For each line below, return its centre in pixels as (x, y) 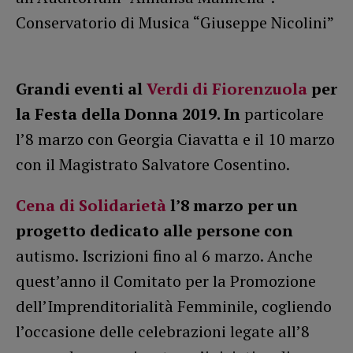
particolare (284, 114)
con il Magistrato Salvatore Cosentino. (153, 165)
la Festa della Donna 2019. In (130, 114)
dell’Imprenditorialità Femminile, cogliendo (174, 307)
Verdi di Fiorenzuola (227, 89)
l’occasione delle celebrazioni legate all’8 (163, 332)
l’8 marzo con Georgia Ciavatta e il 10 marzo (175, 139)
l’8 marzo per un (232, 206)
